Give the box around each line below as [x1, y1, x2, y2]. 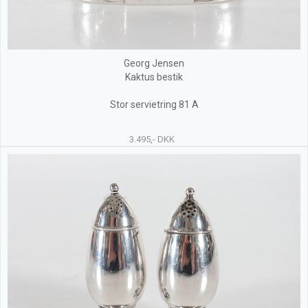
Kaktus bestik [125, 71, 183, 82]
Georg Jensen [124, 58, 184, 69]
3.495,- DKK [129, 134, 175, 144]
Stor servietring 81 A [109, 99, 199, 110]
